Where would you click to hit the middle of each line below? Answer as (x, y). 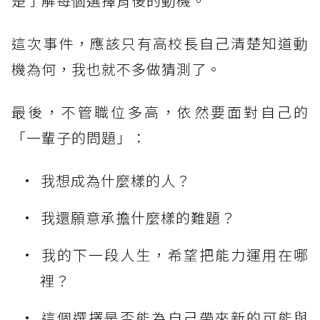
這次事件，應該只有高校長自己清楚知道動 (160, 44)
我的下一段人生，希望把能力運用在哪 (175, 255)
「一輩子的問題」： (79, 138)
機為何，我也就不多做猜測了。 (116, 69)
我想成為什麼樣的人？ (116, 181)
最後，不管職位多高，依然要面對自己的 (160, 112)
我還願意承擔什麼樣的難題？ (138, 218)
